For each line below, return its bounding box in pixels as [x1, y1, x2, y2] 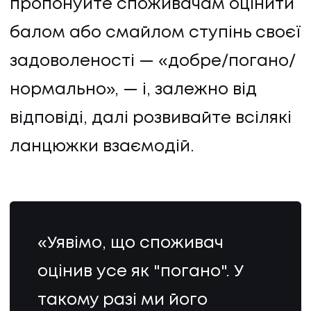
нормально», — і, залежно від [10, 82, 257, 97]
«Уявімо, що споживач [37, 236, 224, 251]
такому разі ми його [37, 293, 208, 308]
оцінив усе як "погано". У [37, 264, 244, 280]
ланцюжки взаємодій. [10, 139, 199, 154]
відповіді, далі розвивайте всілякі [10, 110, 292, 126]
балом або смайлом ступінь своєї [10, 25, 301, 40]
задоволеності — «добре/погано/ [10, 53, 296, 69]
